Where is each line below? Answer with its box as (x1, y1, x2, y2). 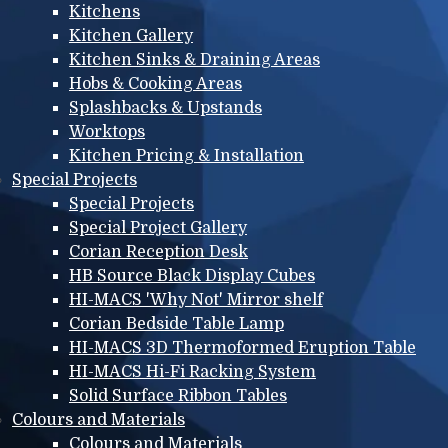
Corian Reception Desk (69, 242, 248, 261)
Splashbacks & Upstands (69, 98, 262, 117)
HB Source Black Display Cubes (69, 266, 315, 285)
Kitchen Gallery (69, 26, 193, 45)
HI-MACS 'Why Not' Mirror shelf (69, 290, 323, 309)
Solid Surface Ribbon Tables (69, 386, 287, 405)
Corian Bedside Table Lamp (69, 314, 284, 333)
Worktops (69, 122, 145, 141)
